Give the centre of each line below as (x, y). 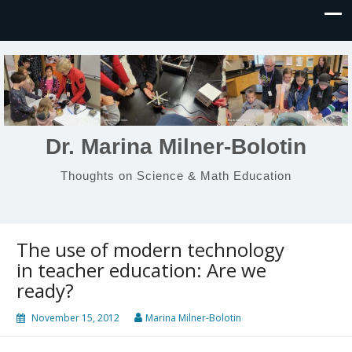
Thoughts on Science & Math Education (176, 175)
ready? (45, 290)
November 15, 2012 (75, 318)
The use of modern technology (150, 249)
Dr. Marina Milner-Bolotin (176, 146)
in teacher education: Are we (141, 270)
